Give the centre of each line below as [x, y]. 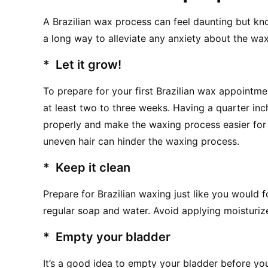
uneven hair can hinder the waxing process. [141, 141]
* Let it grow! [82, 64]
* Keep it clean [87, 167]
